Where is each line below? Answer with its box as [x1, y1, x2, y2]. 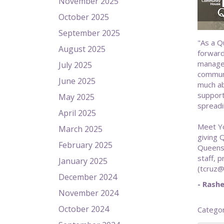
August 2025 [58, 43, 105, 54]
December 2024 [58, 171, 117, 182]
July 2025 [58, 59, 92, 70]
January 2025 [58, 155, 107, 166]
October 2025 [58, 11, 109, 22]
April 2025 [58, 107, 96, 118]
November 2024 [58, 187, 118, 198]
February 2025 [58, 139, 112, 150]
